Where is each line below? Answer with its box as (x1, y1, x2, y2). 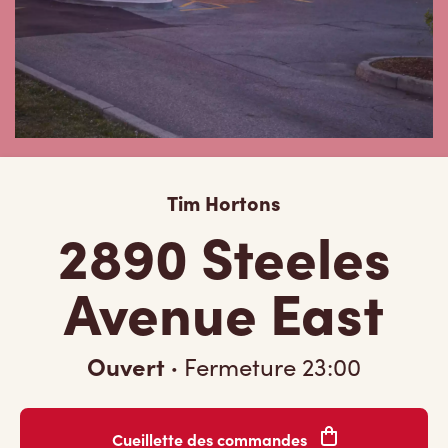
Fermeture (178, 350, 302, 382)
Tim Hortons (167, 188, 281, 216)
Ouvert (87, 349, 171, 382)
